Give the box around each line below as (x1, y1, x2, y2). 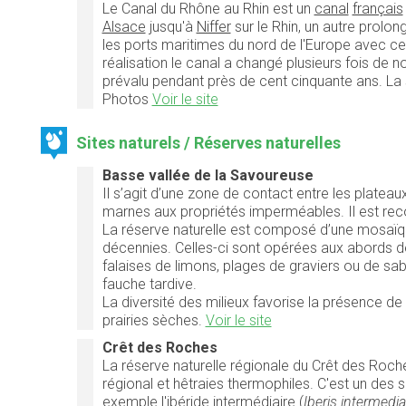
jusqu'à (145, 17, 197, 35)
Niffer (196, 17, 231, 35)
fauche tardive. (101, 275, 197, 293)
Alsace (101, 17, 146, 35)
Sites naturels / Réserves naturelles (76, 132, 342, 152)
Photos (101, 90, 152, 108)
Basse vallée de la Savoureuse (101, 166, 314, 184)
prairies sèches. (101, 311, 206, 329)
